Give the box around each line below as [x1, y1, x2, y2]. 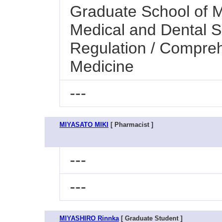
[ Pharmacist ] [109, 121, 153, 128]
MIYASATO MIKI [59, 121, 109, 128]
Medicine [70, 57, 134, 75]
